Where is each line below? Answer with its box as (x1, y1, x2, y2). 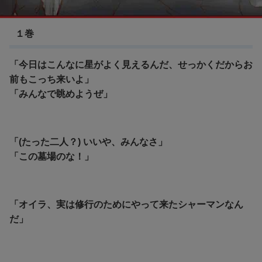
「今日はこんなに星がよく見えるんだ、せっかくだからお (9, 59, 253, 70)
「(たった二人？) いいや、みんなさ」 (9, 136, 167, 147)
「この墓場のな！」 (9, 151, 94, 161)
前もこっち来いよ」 (9, 74, 94, 84)
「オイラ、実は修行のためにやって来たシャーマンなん (9, 199, 243, 209)
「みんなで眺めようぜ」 (9, 88, 112, 99)
